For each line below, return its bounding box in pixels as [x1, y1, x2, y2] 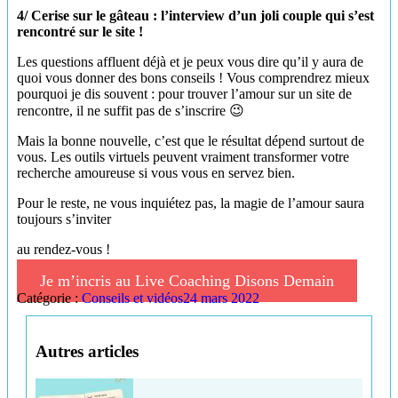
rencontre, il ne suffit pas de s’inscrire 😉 [17, 103, 244, 119]
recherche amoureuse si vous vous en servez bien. [17, 165, 295, 181]
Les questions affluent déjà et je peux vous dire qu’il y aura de [17, 54, 363, 70]
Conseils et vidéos [82, 291, 183, 306]
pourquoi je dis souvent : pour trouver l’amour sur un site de [17, 86, 352, 102]
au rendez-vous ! [17, 242, 110, 258]
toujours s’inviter [17, 211, 111, 227]
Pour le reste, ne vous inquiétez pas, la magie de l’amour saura [17, 195, 364, 211]
